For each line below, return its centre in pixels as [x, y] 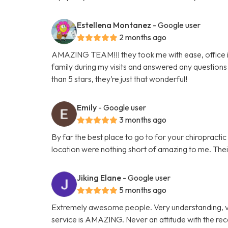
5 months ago [143, 190]
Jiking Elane [99, 177]
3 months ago [143, 119]
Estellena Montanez [114, 25]
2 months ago [143, 37]
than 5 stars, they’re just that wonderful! [120, 79]
